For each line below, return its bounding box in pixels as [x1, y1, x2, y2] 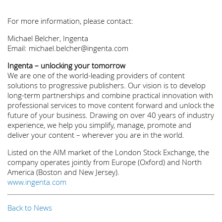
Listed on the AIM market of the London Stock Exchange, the [7, 147, 209, 157]
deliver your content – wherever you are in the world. [7, 130, 184, 140]
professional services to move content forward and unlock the [7, 100, 214, 110]
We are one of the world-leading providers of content [7, 70, 185, 80]
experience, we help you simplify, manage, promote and [7, 120, 191, 130]
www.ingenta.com [7, 177, 66, 187]
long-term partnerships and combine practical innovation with [7, 90, 213, 100]
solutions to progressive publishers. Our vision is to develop [7, 80, 206, 90]
